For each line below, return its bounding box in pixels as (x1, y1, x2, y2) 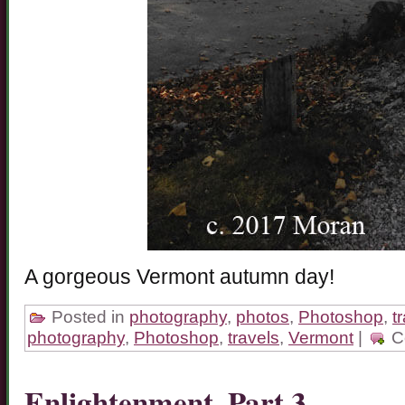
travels (228, 327, 279, 347)
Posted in (47, 306, 129, 326)
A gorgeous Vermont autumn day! (24, 265, 334, 288)
